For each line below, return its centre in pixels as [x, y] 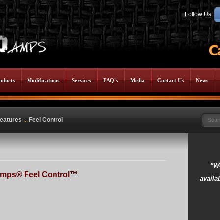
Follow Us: [199, 14]
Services [81, 80]
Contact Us [170, 80]
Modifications [43, 80]
